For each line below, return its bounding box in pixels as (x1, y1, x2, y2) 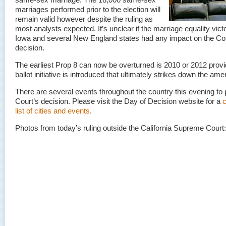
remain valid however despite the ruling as (15, 15, 153, 23)
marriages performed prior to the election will (15, 5, 160, 14)
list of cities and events (15, 106, 90, 115)
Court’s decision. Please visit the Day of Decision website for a (15, 97, 222, 105)
